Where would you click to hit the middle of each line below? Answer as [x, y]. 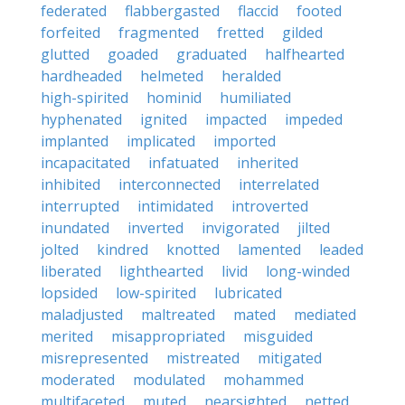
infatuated [184, 163]
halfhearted [305, 54]
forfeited [71, 33]
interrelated [279, 184]
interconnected [170, 184]
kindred [122, 250]
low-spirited [156, 293]
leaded [341, 250]
